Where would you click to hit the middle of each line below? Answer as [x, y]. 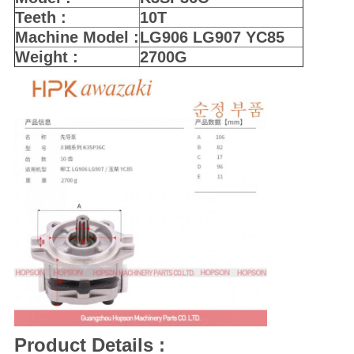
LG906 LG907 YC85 [212, 38]
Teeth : [40, 18]
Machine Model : [77, 38]
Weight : [46, 57]
